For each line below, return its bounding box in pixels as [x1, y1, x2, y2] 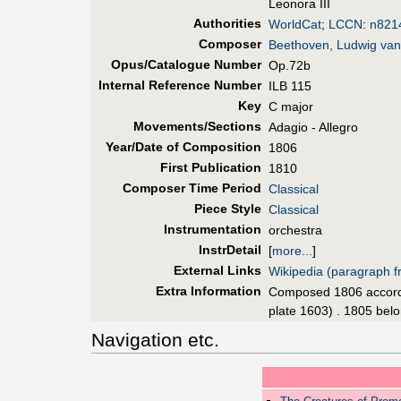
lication [215, 159, 261, 175]
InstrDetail [198, 242, 261, 257]
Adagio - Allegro [269, 119, 358, 134]
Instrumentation [163, 221, 261, 236]
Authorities [192, 15, 261, 30]
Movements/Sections [132, 118, 261, 133]
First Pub [159, 159, 216, 175]
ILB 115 [269, 78, 311, 93]
